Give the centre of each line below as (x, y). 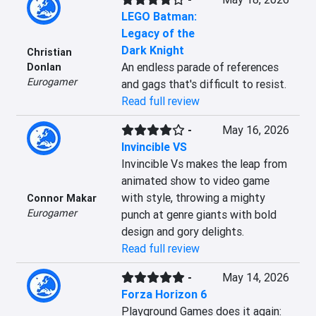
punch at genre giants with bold (199, 214)
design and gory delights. (182, 231)
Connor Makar (62, 198)
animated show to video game (195, 181)
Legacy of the (158, 33)
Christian (49, 52)
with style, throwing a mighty (193, 197)
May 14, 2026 (255, 277)
